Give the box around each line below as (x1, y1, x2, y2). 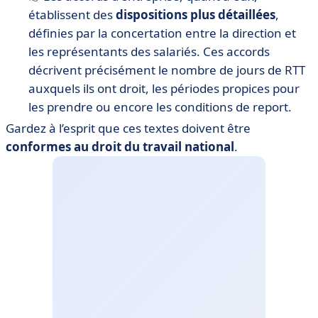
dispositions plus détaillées (113, 6, 275, 23)
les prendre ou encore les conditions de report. (28, 99, 292, 115)
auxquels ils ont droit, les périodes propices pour (28, 80, 300, 97)
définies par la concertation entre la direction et (28, 25, 296, 41)
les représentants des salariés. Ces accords (28, 43, 270, 60)
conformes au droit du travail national (6, 138, 234, 155)
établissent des (28, 6, 113, 23)
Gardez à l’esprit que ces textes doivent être (6, 120, 251, 136)
